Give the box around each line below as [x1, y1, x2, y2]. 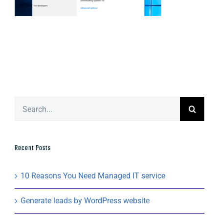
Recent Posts [15, 143, 51, 154]
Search [14, 99, 38, 108]
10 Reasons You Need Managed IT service [21, 171, 165, 180]
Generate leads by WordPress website [21, 196, 150, 205]
